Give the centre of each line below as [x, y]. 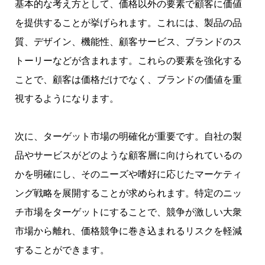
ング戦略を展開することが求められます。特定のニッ [128, 193]
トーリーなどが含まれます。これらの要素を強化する [128, 61]
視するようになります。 [67, 99]
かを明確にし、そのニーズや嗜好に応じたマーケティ [128, 174]
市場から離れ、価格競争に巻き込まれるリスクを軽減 [128, 231]
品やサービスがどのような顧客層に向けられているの [128, 156]
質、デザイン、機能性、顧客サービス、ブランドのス [128, 42]
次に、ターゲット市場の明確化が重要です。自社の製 [128, 137]
